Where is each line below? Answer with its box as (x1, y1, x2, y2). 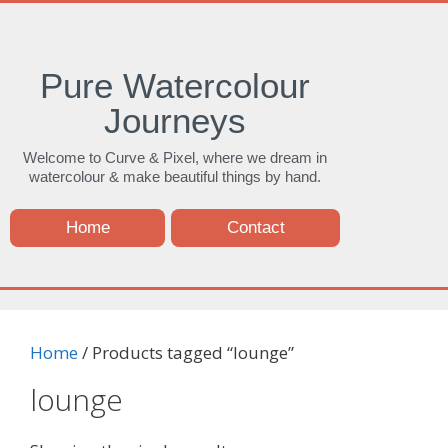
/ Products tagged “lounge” (78, 340, 294, 364)
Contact (226, 217, 285, 237)
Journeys (104, 101, 246, 140)
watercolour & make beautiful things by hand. (29, 168, 321, 185)
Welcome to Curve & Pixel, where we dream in (23, 149, 327, 166)
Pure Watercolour (40, 66, 310, 105)
